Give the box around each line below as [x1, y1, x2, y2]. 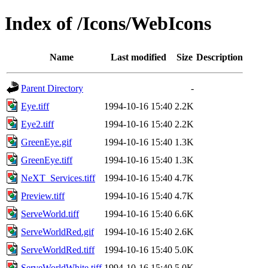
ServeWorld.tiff [21, 208, 79, 219]
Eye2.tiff [21, 118, 54, 129]
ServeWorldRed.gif [21, 226, 94, 237]
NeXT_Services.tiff [21, 172, 95, 183]
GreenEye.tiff [21, 154, 72, 165]
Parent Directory [21, 83, 83, 93]
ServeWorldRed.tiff [21, 244, 95, 255]
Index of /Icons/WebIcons [5, 13, 211, 35]
